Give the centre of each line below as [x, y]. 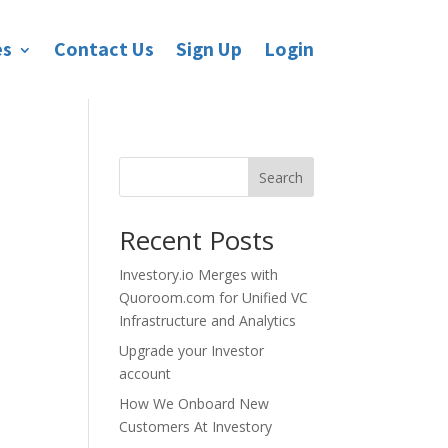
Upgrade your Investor [192, 350]
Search [280, 177]
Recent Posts [197, 240]
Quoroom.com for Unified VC [214, 297]
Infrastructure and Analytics [208, 320]
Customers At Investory [196, 426]
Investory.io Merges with [199, 274]
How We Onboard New [194, 403]
